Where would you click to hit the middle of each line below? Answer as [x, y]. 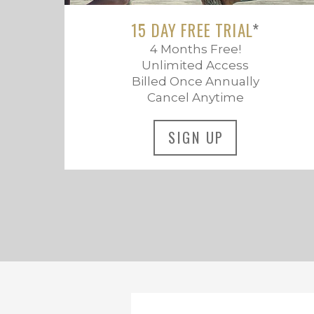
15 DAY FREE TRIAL [192, 30]
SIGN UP [196, 138]
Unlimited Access [196, 65]
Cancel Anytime [195, 97]
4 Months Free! [195, 49]
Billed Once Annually [195, 81]
